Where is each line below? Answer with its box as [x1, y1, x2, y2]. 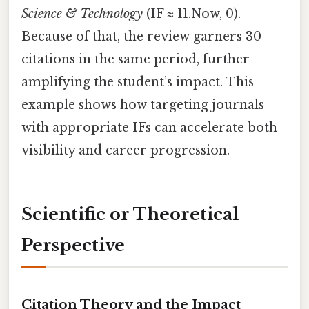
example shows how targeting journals [21, 97, 264, 112]
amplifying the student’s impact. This [21, 74, 254, 90]
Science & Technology [21, 6, 143, 21]
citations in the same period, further [21, 51, 250, 67]
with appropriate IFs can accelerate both [21, 119, 277, 135]
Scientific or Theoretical [21, 203, 239, 224]
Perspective [21, 235, 125, 255]
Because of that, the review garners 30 [21, 28, 261, 44]
